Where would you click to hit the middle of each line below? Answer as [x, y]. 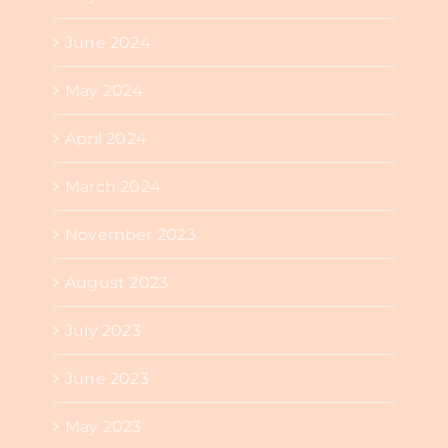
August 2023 [116, 283]
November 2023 [130, 235]
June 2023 [106, 379]
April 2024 [106, 139]
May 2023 [103, 427]
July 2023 [102, 331]
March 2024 [113, 187]
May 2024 [104, 91]
